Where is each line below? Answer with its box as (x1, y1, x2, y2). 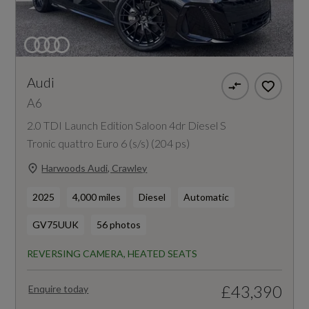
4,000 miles (72, 190, 121, 203)
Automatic (183, 190, 230, 203)
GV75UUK (32, 218, 79, 230)
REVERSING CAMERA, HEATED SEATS (27, 247, 198, 259)
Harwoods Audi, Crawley (41, 162, 148, 175)
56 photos (97, 218, 141, 230)
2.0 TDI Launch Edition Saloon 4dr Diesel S (27, 118, 227, 132)
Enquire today (28, 282, 89, 295)
